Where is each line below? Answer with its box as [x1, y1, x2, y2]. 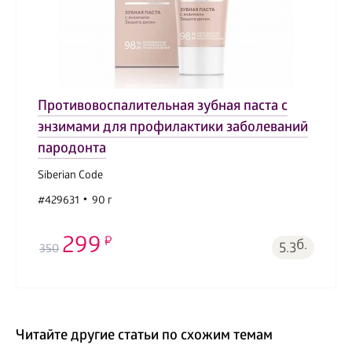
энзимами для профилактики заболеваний [38, 120, 308, 137]
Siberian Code [38, 170, 103, 184]
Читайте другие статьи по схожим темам [16, 328, 273, 346]
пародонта [38, 141, 106, 159]
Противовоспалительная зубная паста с [38, 99, 288, 116]
